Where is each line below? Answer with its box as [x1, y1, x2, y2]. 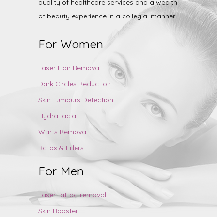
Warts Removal [38, 127, 88, 137]
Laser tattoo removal [38, 190, 106, 200]
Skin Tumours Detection [38, 95, 113, 105]
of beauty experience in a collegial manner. [38, 12, 176, 21]
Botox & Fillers [38, 143, 84, 153]
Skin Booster [38, 206, 78, 216]
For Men [38, 164, 84, 179]
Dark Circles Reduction [38, 79, 111, 89]
